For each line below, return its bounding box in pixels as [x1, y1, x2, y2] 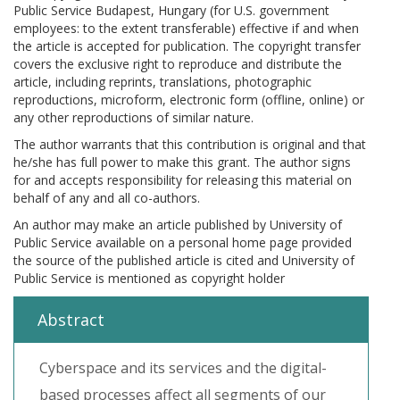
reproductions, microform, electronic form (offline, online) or [13, 91, 364, 108]
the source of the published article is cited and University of [13, 252, 354, 269]
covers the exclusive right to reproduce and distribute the [13, 55, 342, 72]
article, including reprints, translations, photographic [13, 73, 312, 90]
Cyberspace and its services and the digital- [39, 358, 327, 378]
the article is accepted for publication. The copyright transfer [13, 37, 361, 54]
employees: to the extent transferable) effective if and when [13, 20, 359, 37]
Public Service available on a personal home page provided [13, 234, 352, 251]
